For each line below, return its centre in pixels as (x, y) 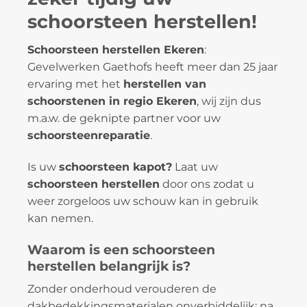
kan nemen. (60, 218)
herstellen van (165, 84)
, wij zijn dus (229, 101)
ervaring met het (75, 84)
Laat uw (195, 167)
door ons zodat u (207, 184)
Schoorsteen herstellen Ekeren (116, 50)
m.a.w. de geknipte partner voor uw (124, 119)
